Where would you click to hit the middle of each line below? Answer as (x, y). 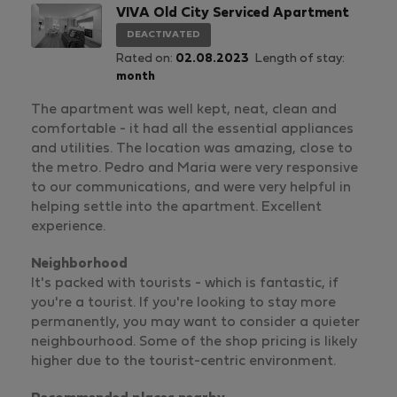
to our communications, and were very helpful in (191, 188)
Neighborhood (79, 264)
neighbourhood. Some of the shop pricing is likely (194, 342)
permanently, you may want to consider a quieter (195, 323)
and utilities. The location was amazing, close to (192, 149)
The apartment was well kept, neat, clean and (184, 110)
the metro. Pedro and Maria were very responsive (195, 168)
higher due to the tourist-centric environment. (183, 362)
